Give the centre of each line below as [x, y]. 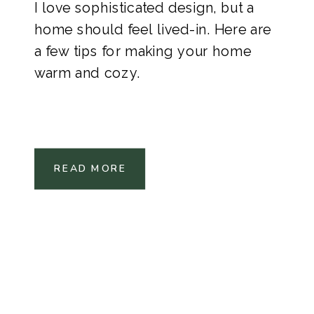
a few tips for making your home [143, 51]
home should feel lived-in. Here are [153, 29]
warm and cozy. [88, 73]
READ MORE [90, 169]
